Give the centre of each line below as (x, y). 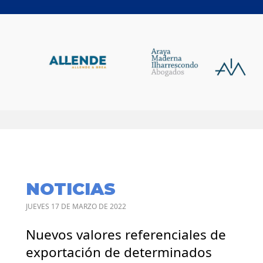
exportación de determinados (119, 252)
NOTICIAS (71, 188)
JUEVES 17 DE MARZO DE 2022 (76, 206)
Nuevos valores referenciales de (126, 234)
